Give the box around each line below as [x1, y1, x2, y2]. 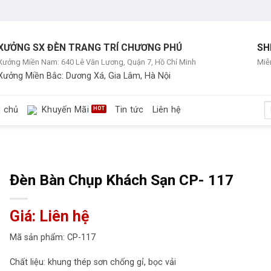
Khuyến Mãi [41, 105, 89, 115]
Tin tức [114, 105, 144, 115]
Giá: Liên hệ [10, 207, 90, 225]
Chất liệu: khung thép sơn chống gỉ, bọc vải [10, 257, 177, 268]
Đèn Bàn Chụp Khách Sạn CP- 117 [10, 171, 234, 189]
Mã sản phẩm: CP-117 [10, 232, 96, 243]
